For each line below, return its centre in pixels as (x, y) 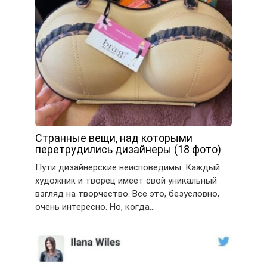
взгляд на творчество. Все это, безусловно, (127, 193)
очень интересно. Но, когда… (95, 207)
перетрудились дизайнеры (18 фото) (128, 149)
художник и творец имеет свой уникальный (126, 180)
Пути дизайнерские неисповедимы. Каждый (128, 167)
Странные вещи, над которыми (114, 138)
